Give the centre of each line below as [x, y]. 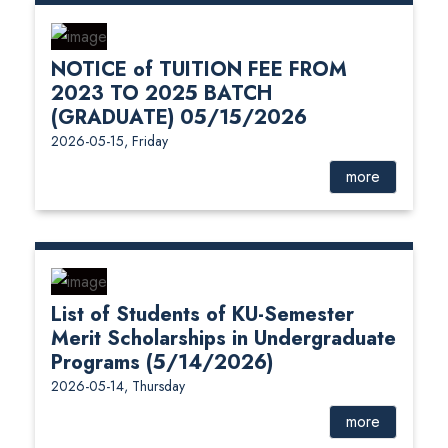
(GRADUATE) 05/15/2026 [179, 117]
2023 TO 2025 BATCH [161, 93]
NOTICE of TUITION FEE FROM [199, 69]
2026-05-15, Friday [109, 140]
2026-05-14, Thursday [118, 385]
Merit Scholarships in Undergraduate [223, 338]
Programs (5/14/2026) [162, 362]
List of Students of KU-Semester [202, 314]
